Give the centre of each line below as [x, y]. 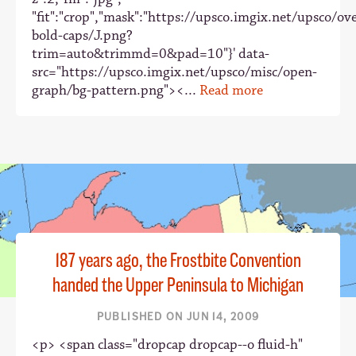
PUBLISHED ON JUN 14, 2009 [178, 316]
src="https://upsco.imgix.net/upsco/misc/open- [174, 72]
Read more [231, 90]
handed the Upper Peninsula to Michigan [178, 285]
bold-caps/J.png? [82, 35]
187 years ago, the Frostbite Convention [178, 260]
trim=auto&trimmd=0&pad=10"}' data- [151, 54]
